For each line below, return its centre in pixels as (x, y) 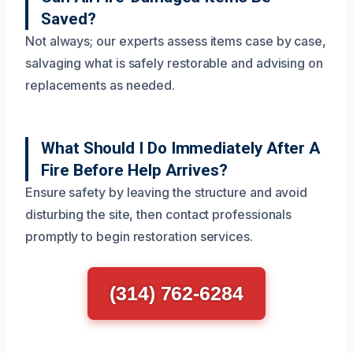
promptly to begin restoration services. (139, 236)
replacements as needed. (100, 85)
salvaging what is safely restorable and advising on (174, 63)
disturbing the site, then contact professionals (159, 214)
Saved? (69, 19)
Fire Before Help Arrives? (134, 170)
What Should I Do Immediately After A (181, 148)
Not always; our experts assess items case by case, (176, 41)
